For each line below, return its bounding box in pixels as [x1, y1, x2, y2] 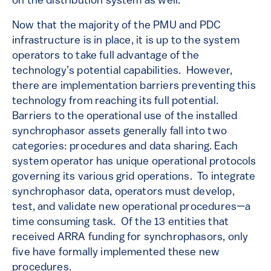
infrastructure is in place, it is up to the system [12, 35, 240, 47]
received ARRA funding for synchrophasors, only [12, 232, 251, 244]
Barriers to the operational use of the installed [12, 111, 238, 123]
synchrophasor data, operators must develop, [12, 186, 235, 198]
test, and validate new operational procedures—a [12, 201, 251, 214]
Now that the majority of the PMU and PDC [12, 20, 221, 32]
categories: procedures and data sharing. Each [12, 141, 238, 153]
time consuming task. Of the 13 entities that [12, 217, 229, 229]
